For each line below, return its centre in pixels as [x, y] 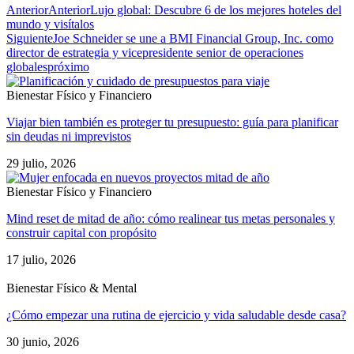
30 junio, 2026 [43, 342]
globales [27, 67]
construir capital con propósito [81, 233]
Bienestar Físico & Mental [72, 288]
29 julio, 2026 [41, 163]
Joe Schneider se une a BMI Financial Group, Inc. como [193, 38]
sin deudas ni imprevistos [69, 136]
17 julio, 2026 [41, 260]
